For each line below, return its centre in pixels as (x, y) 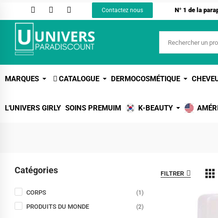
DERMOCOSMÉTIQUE (145, 79)
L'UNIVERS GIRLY (33, 108)
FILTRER (172, 173)
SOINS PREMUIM (93, 108)
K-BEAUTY (155, 108)
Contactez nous (123, 10)
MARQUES (22, 79)
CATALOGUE (79, 79)
